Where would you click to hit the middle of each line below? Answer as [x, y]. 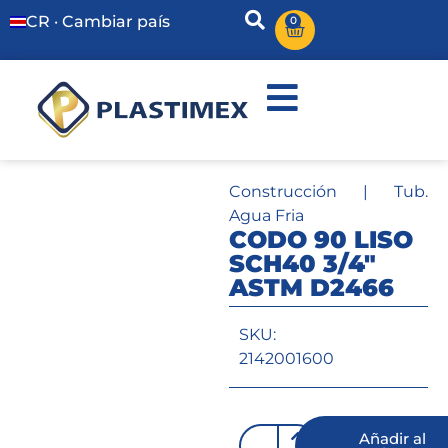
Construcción [282, 191]
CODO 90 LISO [320, 239]
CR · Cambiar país [98, 21]
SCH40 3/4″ [302, 263]
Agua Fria [266, 215]
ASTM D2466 [311, 287]
